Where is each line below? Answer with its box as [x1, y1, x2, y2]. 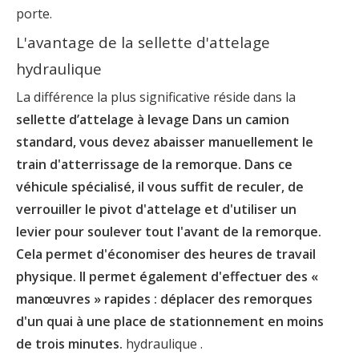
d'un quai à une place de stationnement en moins [16, 312, 324, 330]
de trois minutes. [16, 334, 123, 353]
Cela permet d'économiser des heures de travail [16, 244, 316, 263]
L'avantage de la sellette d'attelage [16, 31, 270, 52]
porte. [16, 4, 52, 22]
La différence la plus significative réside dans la [16, 87, 296, 106]
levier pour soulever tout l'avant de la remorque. [16, 222, 321, 240]
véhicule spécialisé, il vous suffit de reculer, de [16, 177, 304, 196]
